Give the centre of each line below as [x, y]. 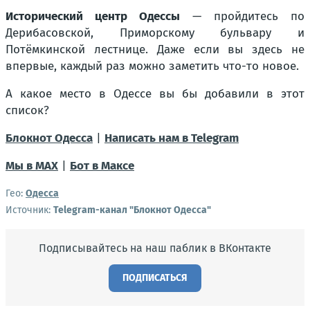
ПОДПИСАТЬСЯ [155, 277]
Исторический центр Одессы [93, 16]
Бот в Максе [102, 165]
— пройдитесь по [242, 16]
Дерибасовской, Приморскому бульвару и [155, 33]
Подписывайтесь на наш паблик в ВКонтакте [155, 248]
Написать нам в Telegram [172, 138]
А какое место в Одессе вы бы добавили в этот [155, 93]
